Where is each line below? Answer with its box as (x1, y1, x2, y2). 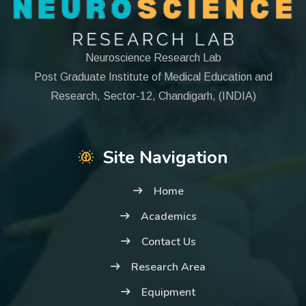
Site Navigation (102, 145, 228, 170)
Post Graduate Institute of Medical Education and (33, 71, 273, 83)
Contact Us (141, 234, 196, 250)
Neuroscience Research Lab (85, 52, 221, 64)
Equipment (141, 285, 195, 301)
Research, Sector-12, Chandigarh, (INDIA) (50, 90, 256, 102)
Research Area (131, 260, 206, 275)
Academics (140, 209, 197, 225)
